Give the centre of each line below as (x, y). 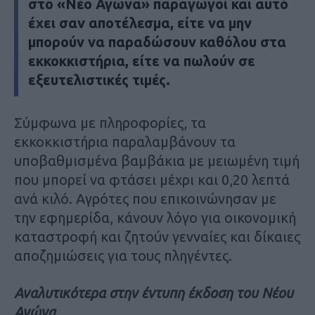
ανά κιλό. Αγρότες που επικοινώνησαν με (145, 198)
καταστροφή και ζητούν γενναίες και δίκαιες (157, 236)
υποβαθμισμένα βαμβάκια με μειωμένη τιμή (157, 160)
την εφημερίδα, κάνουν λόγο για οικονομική (155, 217)
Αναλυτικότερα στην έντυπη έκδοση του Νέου (154, 292)
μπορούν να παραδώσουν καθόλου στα (157, 41)
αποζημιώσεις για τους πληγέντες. (123, 255)
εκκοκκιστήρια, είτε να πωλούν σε (142, 60)
